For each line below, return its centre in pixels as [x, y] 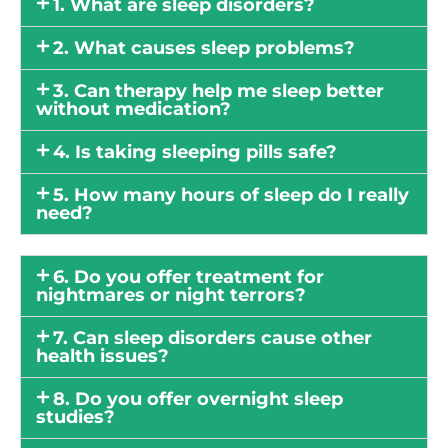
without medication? [133, 109]
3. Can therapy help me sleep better [218, 91]
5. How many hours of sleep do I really [230, 195]
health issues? [102, 356]
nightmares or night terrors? [171, 295]
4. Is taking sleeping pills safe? [194, 152]
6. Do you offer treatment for [188, 277]
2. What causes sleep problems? [203, 48]
